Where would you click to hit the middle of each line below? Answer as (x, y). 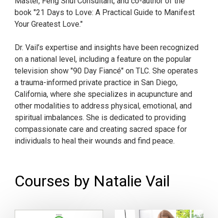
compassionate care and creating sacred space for (101, 129)
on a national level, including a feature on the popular (103, 59)
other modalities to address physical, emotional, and (103, 106)
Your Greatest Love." (49, 24)
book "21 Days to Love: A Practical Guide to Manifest (105, 12)
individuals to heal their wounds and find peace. (95, 141)
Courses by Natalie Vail (92, 181)
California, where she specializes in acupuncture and (103, 94)
